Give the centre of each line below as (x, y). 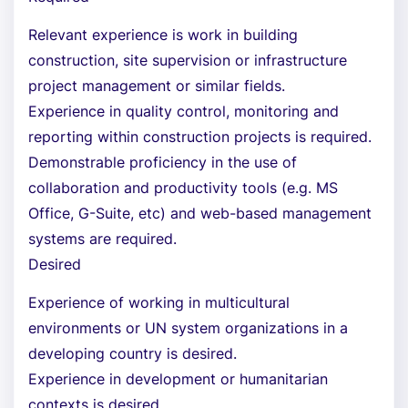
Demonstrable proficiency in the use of (163, 162)
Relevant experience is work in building (163, 35)
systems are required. (102, 239)
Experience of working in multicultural (159, 302)
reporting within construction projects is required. (200, 137)
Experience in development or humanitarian (178, 379)
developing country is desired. (133, 353)
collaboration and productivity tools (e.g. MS (183, 188)
